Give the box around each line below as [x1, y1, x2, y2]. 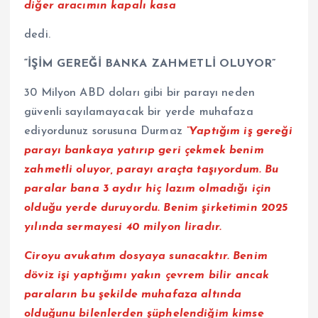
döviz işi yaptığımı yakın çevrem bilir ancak [24, 270, 270, 282]
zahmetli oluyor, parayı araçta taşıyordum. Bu [24, 164, 279, 176]
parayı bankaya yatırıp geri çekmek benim [24, 145, 264, 157]
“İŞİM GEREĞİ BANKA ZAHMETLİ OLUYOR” [24, 57, 276, 70]
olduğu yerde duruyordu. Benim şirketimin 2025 [24, 202, 288, 214]
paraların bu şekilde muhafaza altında [24, 289, 242, 301]
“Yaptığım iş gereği [186, 126, 292, 138]
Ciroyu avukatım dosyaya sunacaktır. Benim [24, 251, 268, 263]
